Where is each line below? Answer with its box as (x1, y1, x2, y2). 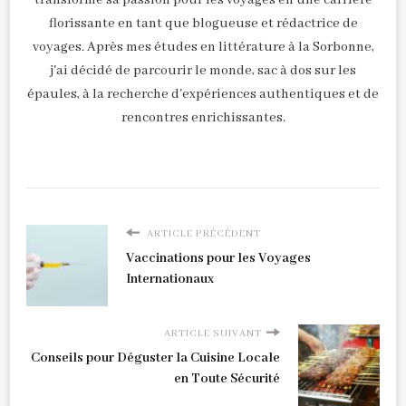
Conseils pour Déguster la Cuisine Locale (31, 349, 280, 366)
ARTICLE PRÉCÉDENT (144, 227, 261, 240)
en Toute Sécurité (174, 370, 280, 387)
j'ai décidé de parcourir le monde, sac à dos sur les (50, 62, 356, 79)
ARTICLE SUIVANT (164, 326, 262, 340)
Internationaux (126, 270, 214, 287)
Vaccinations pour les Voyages (126, 249, 311, 266)
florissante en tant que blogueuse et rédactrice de (48, 14, 358, 32)
